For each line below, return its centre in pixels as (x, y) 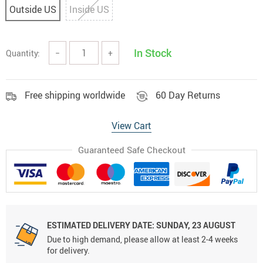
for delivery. (68, 251)
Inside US (89, 9)
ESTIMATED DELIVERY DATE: (101, 225)
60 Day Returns (188, 95)
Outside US (33, 9)
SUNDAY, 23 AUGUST (195, 225)
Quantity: (23, 53)
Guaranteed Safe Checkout (131, 150)
